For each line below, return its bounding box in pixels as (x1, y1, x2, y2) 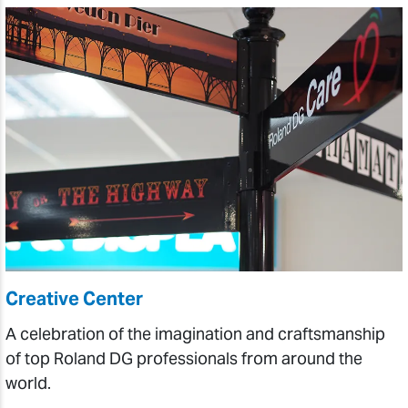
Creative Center (5, 287, 143, 311)
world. (5, 372, 51, 393)
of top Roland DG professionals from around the (5, 347, 362, 369)
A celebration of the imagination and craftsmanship (5, 322, 385, 344)
